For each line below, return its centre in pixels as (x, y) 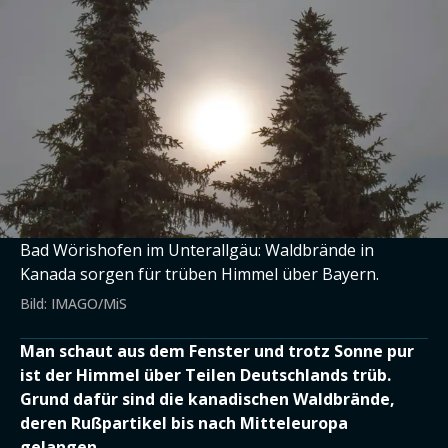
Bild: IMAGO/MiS (73, 303)
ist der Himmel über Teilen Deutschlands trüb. (205, 375)
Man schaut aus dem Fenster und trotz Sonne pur (217, 351)
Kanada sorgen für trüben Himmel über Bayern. (199, 274)
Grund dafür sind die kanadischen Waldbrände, (207, 399)
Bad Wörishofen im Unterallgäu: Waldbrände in (197, 250)
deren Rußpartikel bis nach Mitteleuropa (184, 423)
